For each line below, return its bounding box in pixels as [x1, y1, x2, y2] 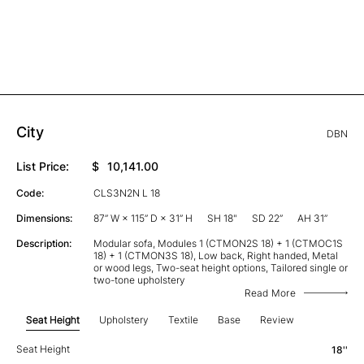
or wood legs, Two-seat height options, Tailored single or [93, 261, 348, 274]
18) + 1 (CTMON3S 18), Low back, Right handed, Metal [93, 249, 338, 262]
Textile [168, 313, 198, 326]
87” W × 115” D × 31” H [93, 211, 195, 224]
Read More [244, 286, 296, 299]
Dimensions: [16, 211, 72, 224]
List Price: [16, 158, 69, 173]
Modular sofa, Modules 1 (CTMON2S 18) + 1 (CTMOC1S [93, 236, 343, 249]
